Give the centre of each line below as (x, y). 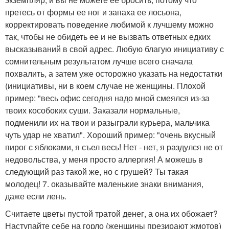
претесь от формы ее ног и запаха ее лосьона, (93, 12)
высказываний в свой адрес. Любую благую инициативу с (114, 49)
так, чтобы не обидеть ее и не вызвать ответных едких (108, 37)
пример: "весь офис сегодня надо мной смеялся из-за (107, 98)
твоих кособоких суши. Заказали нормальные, (93, 110)
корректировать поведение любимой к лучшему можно (109, 25)
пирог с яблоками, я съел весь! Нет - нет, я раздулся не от (114, 147)
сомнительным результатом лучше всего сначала (99, 61)
